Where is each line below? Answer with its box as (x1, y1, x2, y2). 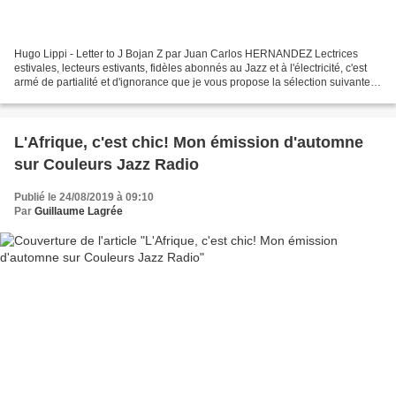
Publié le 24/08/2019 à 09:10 (14, 191, 154, 204)
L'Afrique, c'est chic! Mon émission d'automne (14, 133, 363, 152)
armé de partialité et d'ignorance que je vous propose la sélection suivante (14, 76, 370, 89)
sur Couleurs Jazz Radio (14, 156, 199, 174)
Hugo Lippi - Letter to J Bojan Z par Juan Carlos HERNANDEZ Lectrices (14, 48, 358, 61)
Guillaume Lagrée (34, 205, 123, 218)
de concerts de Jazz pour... (14, 90, 141, 103)
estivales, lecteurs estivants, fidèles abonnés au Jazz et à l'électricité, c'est (14, 62, 367, 75)
